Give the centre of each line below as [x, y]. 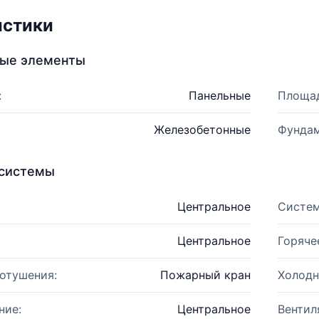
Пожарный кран [205, 275]
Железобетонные [202, 130]
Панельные [219, 95]
